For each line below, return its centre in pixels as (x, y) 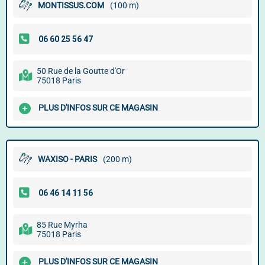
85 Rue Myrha (62, 225)
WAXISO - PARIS (67, 159)
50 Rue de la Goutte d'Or (81, 71)
